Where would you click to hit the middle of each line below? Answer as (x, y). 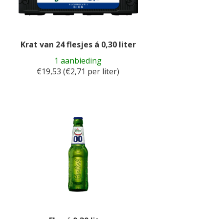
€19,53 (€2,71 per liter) (78, 71)
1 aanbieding (78, 61)
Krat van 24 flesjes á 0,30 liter (78, 44)
